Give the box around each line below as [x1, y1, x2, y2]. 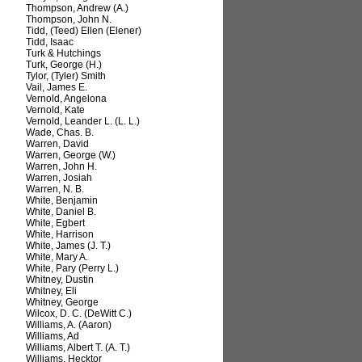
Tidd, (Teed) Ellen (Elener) [26, 25, 141, 37]
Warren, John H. [26, 161, 97, 173]
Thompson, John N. [26, 14, 112, 26]
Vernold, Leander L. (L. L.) [26, 116, 140, 128]
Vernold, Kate [26, 104, 85, 116]
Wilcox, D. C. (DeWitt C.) [26, 308, 132, 320]
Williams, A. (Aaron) [26, 319, 112, 331]
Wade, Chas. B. [26, 127, 94, 139]
